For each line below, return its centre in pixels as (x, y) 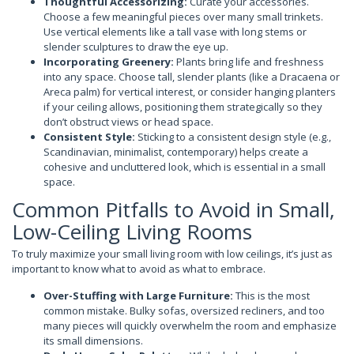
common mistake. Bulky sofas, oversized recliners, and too (184, 311)
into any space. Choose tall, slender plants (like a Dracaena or (192, 76)
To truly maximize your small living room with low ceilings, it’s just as (172, 254)
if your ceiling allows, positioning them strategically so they (183, 106)
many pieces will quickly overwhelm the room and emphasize (190, 326)
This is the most (271, 296)
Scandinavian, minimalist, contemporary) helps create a (176, 151)
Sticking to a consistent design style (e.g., (233, 136)
